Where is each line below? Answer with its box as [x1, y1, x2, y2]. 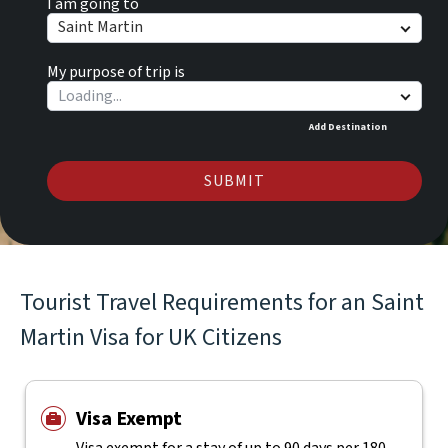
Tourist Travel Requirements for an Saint [20, 285, 424, 320]
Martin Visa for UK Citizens [20, 320, 282, 355]
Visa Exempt [75, 405, 182, 433]
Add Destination [308, 119, 387, 134]
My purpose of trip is [46, 60, 185, 83]
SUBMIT [203, 169, 265, 192]
